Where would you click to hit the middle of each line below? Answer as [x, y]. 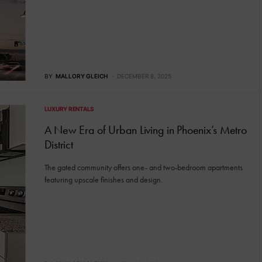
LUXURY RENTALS [69, 109]
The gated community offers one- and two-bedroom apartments [143, 168]
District [58, 145]
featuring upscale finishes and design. [103, 180]
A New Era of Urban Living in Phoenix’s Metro [145, 130]
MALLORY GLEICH [81, 76]
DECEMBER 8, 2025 [144, 76]
